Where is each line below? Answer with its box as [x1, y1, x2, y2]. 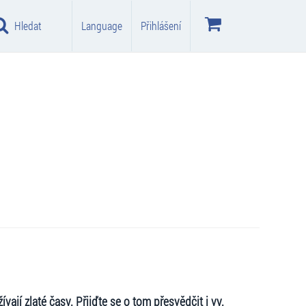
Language [81, 18, 122, 33]
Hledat [14, 18, 42, 33]
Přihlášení [141, 18, 181, 33]
